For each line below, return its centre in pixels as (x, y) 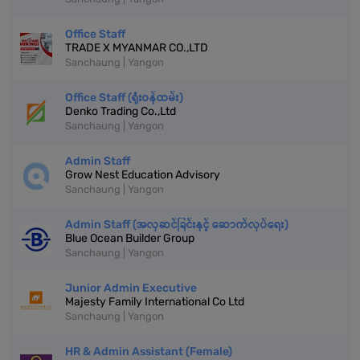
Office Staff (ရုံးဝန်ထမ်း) (124, 98)
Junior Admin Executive (131, 288)
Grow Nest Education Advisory (143, 175)
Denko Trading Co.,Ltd (121, 112)
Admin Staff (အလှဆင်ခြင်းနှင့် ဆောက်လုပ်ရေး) (177, 225)
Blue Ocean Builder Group (130, 239)
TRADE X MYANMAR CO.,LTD (137, 48)
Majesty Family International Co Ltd (155, 302)
